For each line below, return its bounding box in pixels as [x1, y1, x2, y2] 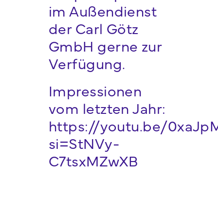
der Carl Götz [48, 18, 139, 38]
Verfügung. [48, 53, 126, 73]
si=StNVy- [48, 132, 120, 153]
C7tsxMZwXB [48, 150, 138, 171]
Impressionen [48, 80, 142, 101]
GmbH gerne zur [48, 35, 162, 56]
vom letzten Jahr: [48, 97, 166, 118]
